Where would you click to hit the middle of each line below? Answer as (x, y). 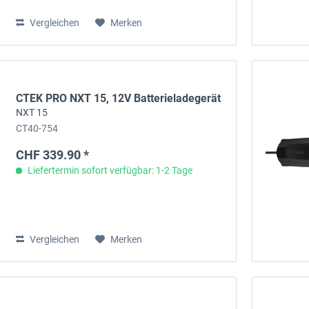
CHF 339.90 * (53, 155)
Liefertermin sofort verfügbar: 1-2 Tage (109, 171)
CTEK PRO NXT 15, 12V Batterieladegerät (119, 99)
